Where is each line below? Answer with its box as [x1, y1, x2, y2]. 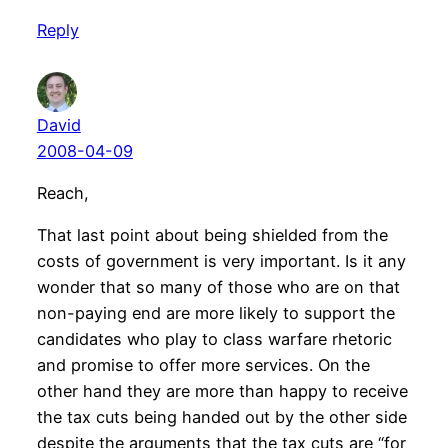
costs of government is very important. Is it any [36, 251, 406, 272]
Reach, [36, 183, 89, 204]
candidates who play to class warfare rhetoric [36, 329, 392, 350]
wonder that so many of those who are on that [36, 277, 400, 298]
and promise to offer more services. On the [36, 355, 370, 376]
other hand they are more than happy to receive [36, 381, 408, 402]
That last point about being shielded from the [36, 225, 388, 246]
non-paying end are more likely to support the [36, 303, 395, 324]
